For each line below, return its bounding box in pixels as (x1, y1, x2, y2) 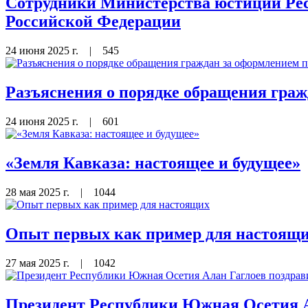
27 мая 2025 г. (5, 256, 72, 269)
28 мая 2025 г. (5, 186, 72, 198)
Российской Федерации (5, 12, 181, 31)
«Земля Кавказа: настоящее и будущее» (5, 154, 300, 173)
